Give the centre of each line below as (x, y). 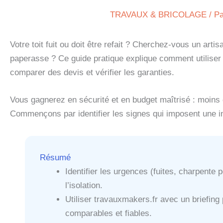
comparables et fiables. (109, 214)
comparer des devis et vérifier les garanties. (92, 73)
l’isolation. (84, 186)
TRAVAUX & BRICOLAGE (158, 15)
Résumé (55, 158)
